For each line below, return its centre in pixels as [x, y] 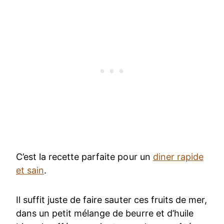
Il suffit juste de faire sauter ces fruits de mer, [111, 199]
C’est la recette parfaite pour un [84, 156]
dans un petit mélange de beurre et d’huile [105, 213]
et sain [30, 170]
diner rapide [178, 156]
